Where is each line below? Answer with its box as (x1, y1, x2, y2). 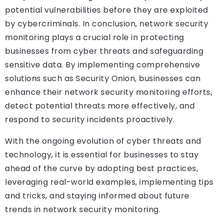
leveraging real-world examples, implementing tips (5, 176, 214, 188)
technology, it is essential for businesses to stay (5, 149, 198, 161)
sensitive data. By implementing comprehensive (5, 59, 200, 71)
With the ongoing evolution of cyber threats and (5, 135, 201, 147)
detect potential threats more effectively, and (5, 100, 195, 112)
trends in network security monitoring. (5, 204, 160, 216)
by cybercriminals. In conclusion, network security (5, 18, 208, 30)
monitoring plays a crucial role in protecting (5, 32, 184, 44)
